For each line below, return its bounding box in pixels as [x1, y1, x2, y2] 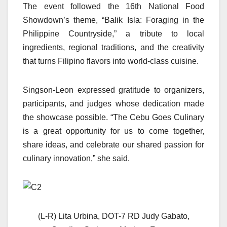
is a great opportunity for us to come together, [23, 127, 204, 136]
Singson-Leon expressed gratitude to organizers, [23, 86, 204, 95]
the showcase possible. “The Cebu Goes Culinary [23, 113, 204, 122]
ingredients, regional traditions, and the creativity [23, 43, 204, 52]
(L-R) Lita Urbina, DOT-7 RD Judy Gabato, [37, 212, 190, 221]
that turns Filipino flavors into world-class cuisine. [23, 57, 199, 66]
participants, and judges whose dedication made [23, 99, 204, 108]
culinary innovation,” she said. [23, 154, 130, 163]
